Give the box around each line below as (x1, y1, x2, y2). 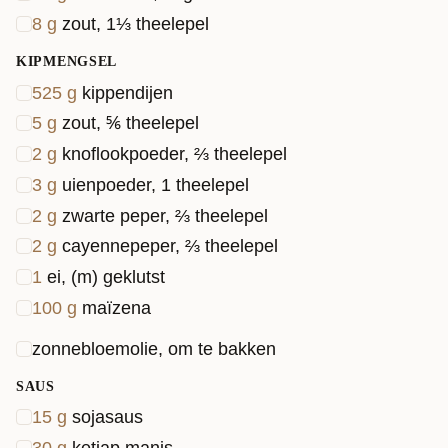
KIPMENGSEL (16, 53, 117, 69)
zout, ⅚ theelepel (62, 113, 199, 134)
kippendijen (82, 82, 173, 103)
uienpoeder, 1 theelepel (62, 174, 249, 195)
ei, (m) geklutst (47, 267, 165, 288)
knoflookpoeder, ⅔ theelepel (62, 144, 287, 165)
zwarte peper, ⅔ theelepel (62, 205, 268, 226)
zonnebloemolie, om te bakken (32, 338, 276, 359)
